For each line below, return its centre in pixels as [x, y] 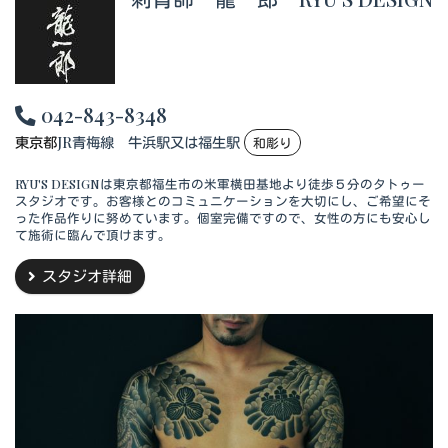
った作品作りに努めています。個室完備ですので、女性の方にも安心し [223, 218]
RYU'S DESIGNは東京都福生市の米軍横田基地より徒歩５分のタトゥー [220, 184]
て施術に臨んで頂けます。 [93, 235]
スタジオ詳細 [87, 276]
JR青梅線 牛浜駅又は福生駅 [150, 141]
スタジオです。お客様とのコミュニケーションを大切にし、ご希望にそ [223, 201]
